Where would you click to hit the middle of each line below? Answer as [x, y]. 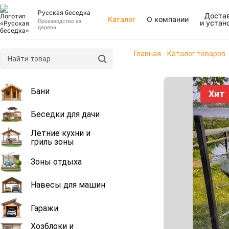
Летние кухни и [61, 133]
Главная [147, 54]
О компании [168, 19]
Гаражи [44, 208]
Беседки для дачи [65, 114]
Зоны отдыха [56, 162]
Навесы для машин [68, 185]
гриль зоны [52, 142]
